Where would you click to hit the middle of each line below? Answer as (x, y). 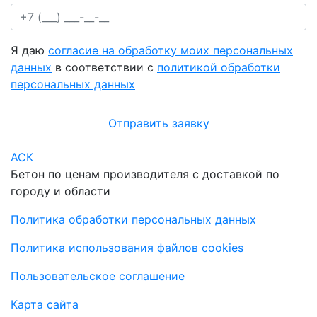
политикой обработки (219, 67)
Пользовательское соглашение (98, 276)
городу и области (60, 191)
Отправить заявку (158, 123)
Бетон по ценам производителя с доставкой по (145, 174)
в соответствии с (104, 67)
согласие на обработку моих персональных (171, 50)
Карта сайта (45, 304)
